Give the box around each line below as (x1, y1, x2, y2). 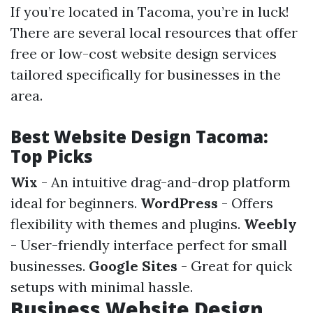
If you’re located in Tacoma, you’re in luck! (10, 3, 289, 20)
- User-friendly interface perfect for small (10, 236, 287, 254)
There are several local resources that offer (10, 24, 298, 41)
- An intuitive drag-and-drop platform (38, 173, 291, 191)
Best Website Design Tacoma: (10, 125, 268, 148)
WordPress (140, 194, 218, 212)
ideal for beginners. (10, 194, 140, 212)
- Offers (218, 194, 273, 212)
